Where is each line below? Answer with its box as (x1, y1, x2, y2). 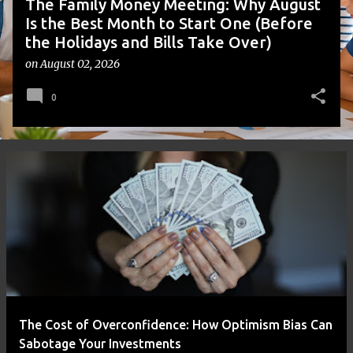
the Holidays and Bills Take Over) (25, 33, 272, 51)
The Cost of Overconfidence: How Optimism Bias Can (19, 318, 333, 332)
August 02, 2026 (40, 57, 120, 71)
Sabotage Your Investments (19, 336, 181, 351)
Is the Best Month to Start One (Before (25, 14, 313, 32)
